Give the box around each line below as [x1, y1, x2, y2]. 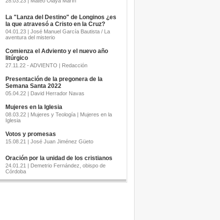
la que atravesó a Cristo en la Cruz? [5, 21, 105, 27]
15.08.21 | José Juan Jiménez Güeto [5, 138, 93, 144]
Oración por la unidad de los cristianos [5, 155, 112, 162]
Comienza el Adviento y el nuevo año [5, 48, 108, 55]
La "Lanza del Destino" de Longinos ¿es [5, 14, 116, 21]
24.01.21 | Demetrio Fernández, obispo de [5, 163, 106, 168]
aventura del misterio [5, 34, 55, 40]
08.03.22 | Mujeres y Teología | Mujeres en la [5, 111, 112, 117]
